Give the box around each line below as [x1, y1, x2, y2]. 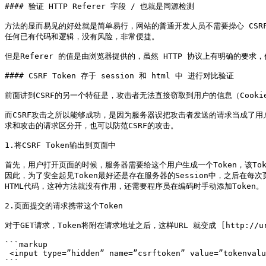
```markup [5, 240, 47, 249]
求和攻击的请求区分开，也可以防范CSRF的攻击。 [5, 121, 178, 130]
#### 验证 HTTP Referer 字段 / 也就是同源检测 [5, 2, 194, 11]
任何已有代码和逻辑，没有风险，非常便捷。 [5, 32, 159, 41]
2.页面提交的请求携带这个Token [5, 201, 123, 210]
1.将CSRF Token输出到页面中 [5, 141, 116, 150]
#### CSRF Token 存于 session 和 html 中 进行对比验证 [5, 71, 234, 80]
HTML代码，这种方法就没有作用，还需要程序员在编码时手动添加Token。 [5, 182, 264, 191]
